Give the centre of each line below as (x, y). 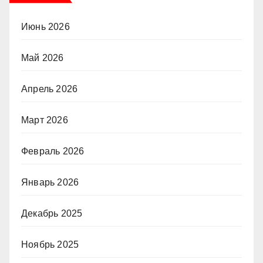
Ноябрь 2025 (50, 244)
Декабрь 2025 (52, 213)
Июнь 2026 (45, 26)
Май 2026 (43, 58)
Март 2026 (45, 120)
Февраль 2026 (53, 151)
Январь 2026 (50, 182)
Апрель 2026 (50, 89)
